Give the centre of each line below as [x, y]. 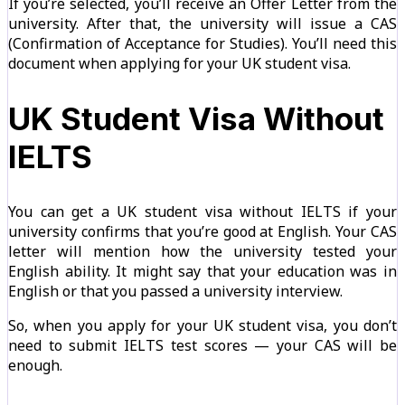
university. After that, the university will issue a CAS [202, 23]
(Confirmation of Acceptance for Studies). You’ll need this [202, 43]
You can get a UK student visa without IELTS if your [202, 211]
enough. [35, 365]
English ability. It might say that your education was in [202, 271]
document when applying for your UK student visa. [179, 63]
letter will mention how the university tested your [202, 251]
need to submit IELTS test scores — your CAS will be [202, 345]
